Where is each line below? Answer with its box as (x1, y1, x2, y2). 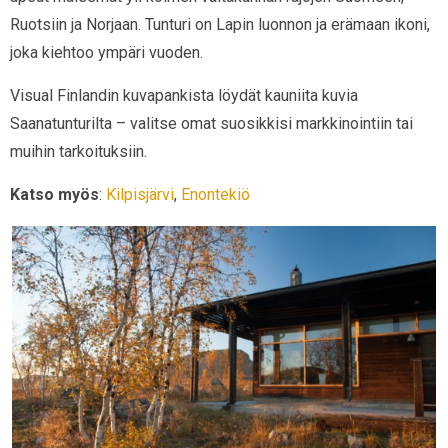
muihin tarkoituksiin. (10, 142, 147, 161)
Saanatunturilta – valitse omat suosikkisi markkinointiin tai (10, 114, 413, 133)
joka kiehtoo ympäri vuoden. (10, 43, 203, 62)
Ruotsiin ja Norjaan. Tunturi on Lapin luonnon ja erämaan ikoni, (10, 15, 430, 34)
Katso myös (10, 185, 99, 204)
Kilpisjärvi (106, 185, 174, 204)
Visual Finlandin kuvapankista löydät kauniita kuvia (10, 86, 358, 105)
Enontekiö (181, 185, 250, 204)
